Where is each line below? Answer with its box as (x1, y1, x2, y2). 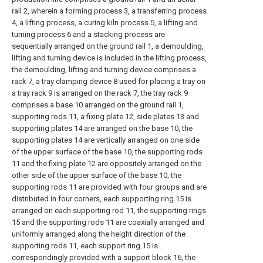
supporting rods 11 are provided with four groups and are (12, 183, 207, 191)
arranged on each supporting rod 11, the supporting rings (12, 206, 206, 215)
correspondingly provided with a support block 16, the (12, 253, 195, 262)
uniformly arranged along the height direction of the (12, 230, 186, 238)
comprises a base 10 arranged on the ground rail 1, (12, 100, 184, 109)
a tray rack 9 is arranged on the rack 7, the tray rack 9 (12, 89, 188, 97)
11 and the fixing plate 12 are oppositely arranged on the (12, 159, 201, 168)
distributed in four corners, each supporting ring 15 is (12, 194, 191, 203)
